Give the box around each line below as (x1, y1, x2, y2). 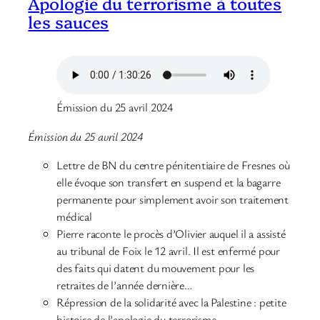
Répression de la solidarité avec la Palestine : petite (56, 294, 286, 310)
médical (56, 208, 95, 224)
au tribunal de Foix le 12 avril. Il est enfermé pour (56, 242, 280, 259)
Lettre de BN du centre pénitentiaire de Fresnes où (56, 156, 290, 173)
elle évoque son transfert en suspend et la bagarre (56, 174, 281, 190)
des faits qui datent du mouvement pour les (56, 259, 255, 276)
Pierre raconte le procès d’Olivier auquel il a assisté (56, 225, 286, 241)
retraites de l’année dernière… (56, 276, 192, 293)
